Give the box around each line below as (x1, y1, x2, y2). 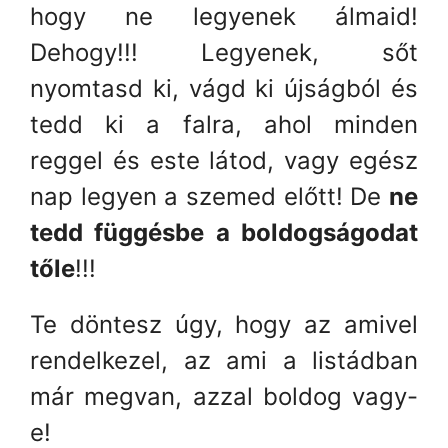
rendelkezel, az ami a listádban (30, 345, 418, 375)
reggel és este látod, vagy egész (30, 145, 418, 175)
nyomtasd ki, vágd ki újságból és (30, 73, 418, 103)
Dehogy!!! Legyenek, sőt (30, 37, 418, 67)
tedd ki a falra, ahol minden (30, 109, 418, 139)
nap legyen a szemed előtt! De (30, 181, 389, 211)
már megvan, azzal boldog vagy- (30, 381, 418, 411)
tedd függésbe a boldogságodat (30, 217, 418, 247)
